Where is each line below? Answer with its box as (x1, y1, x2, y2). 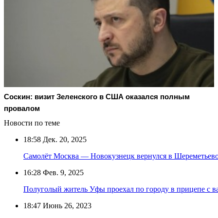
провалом (4, 104, 40, 112)
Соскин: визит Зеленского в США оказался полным (4, 92, 190, 101)
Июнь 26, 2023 (41, 201, 91, 210)
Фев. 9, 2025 (41, 168, 84, 177)
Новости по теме (4, 118, 60, 127)
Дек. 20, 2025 (41, 135, 87, 144)
